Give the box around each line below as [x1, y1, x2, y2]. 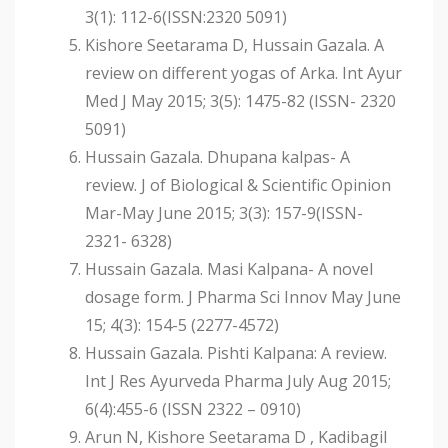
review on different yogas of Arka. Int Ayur [85, 62, 402, 85]
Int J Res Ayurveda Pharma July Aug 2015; [85, 370, 391, 393]
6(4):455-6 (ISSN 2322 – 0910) [85, 398, 301, 421]
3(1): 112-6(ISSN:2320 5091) [85, 6, 287, 29]
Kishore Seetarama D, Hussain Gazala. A [85, 34, 384, 57]
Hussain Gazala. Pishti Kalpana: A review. [85, 342, 387, 365]
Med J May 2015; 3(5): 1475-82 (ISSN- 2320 [85, 90, 396, 113]
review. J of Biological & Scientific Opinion [85, 174, 395, 197]
